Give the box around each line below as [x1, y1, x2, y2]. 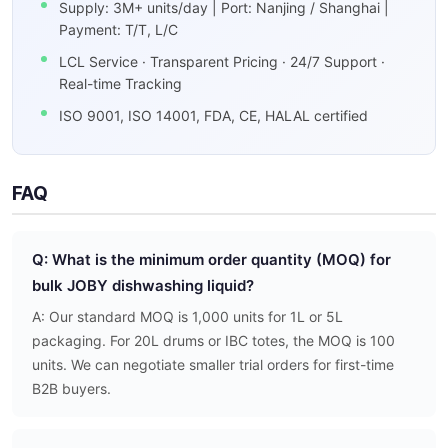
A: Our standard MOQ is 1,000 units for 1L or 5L [32, 308, 343, 326]
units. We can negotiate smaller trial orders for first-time [32, 356, 394, 374]
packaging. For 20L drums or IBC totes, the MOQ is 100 [32, 332, 395, 350]
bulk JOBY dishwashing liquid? [32, 276, 254, 296]
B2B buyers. [32, 380, 111, 398]
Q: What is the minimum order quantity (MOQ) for [32, 250, 391, 270]
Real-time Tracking [59, 75, 182, 93]
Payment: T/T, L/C [59, 21, 178, 39]
